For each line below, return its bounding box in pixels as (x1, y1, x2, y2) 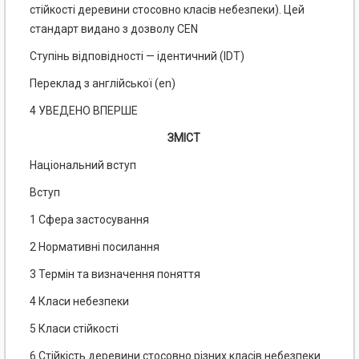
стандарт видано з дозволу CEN (30, 22, 198, 36)
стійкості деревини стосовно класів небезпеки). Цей (30, 3, 305, 17)
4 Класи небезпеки (30, 295, 129, 309)
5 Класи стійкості (30, 322, 119, 336)
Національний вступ (30, 159, 136, 172)
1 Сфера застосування (30, 213, 149, 227)
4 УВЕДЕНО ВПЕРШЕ (30, 104, 138, 118)
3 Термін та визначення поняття (30, 268, 200, 281)
